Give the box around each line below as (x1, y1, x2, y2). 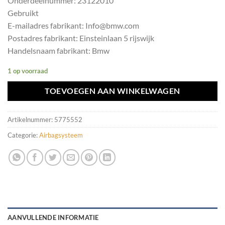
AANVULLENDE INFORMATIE (8, 213, 99, 221)
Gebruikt (8, 8, 39, 18)
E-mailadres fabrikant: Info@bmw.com (8, 20, 139, 30)
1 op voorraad (8, 67, 48, 75)
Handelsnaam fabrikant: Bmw (8, 45, 109, 55)
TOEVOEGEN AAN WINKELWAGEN (45, 86, 180, 96)
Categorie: (8, 131, 39, 140)
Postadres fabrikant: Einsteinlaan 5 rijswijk (8, 33, 154, 43)
